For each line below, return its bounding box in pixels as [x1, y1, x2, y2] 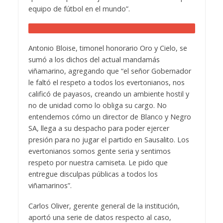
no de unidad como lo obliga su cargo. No [28, 100, 167, 110]
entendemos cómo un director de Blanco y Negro [28, 111, 191, 121]
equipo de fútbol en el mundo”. [28, 3, 130, 13]
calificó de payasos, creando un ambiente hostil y [28, 89, 189, 99]
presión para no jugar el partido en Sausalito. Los [28, 134, 189, 144]
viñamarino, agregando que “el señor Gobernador [28, 66, 191, 76]
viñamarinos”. [28, 180, 72, 190]
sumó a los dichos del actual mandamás [28, 54, 160, 64]
